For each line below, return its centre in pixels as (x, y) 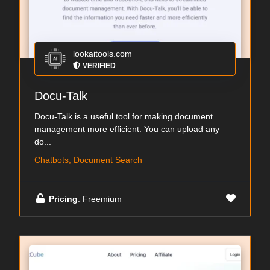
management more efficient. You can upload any (127, 129)
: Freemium (100, 199)
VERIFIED (99, 66)
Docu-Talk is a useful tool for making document (124, 116)
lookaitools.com (102, 54)
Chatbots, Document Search (88, 160)
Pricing (63, 199)
